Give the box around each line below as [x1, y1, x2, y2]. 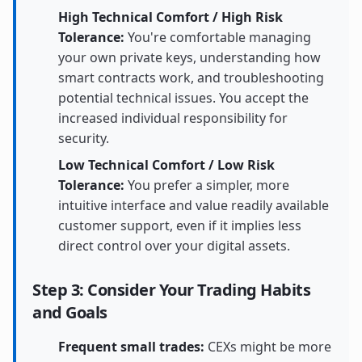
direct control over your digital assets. [58, 237, 290, 255]
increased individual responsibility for [58, 109, 288, 127]
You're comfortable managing [124, 28, 311, 46]
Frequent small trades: [58, 338, 204, 356]
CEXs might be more [204, 338, 331, 356]
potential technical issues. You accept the [58, 89, 309, 107]
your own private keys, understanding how [58, 48, 321, 66]
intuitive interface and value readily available [58, 196, 329, 214]
